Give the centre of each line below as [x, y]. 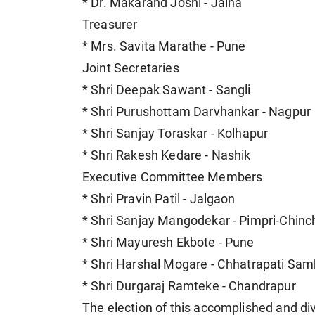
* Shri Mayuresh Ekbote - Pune [168, 242]
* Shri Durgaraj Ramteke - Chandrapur [189, 286]
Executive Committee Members [173, 177]
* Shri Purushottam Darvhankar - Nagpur [197, 111]
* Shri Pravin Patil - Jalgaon [159, 199]
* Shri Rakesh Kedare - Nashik [167, 155]
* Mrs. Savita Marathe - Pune [164, 46]
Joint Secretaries [131, 68]
